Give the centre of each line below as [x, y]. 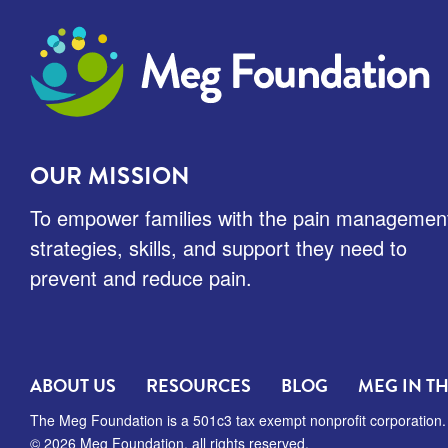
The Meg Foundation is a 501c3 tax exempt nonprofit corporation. [238, 419]
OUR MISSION [110, 175]
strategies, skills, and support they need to [218, 247]
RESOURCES [198, 385]
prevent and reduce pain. [141, 277]
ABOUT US [73, 385]
